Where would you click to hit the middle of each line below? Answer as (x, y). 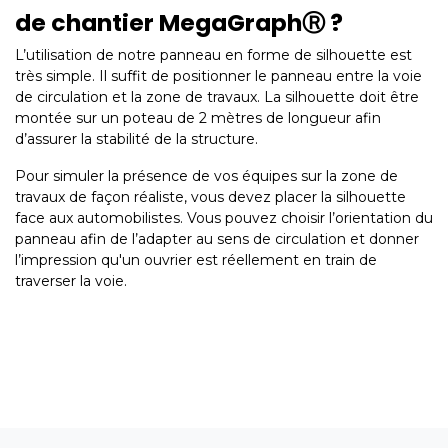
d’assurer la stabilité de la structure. (136, 139)
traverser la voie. (71, 281)
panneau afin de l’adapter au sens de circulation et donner (217, 239)
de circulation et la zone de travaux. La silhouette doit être (217, 97)
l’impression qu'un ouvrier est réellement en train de (196, 260)
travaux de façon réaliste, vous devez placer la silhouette (210, 197)
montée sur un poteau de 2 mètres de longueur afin (198, 118)
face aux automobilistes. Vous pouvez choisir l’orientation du (224, 218)
